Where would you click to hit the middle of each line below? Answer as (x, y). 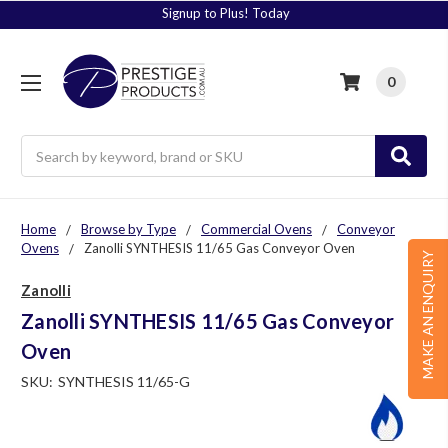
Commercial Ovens (256, 229)
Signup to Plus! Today (226, 13)
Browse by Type (128, 229)
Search (42, 146)
